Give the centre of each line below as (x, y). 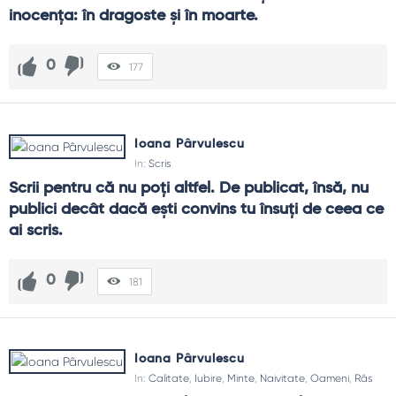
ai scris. (36, 230)
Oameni (330, 378)
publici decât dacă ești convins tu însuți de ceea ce (196, 209)
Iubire (208, 378)
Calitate (169, 378)
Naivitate (282, 378)
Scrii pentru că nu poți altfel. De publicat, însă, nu (189, 188)
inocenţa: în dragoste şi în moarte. (133, 15)
